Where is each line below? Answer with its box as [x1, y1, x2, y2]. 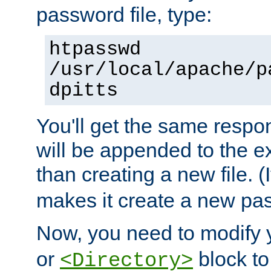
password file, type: [36, 3, 212, 27]
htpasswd [49, 39, 141, 61]
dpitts [49, 80, 118, 102]
